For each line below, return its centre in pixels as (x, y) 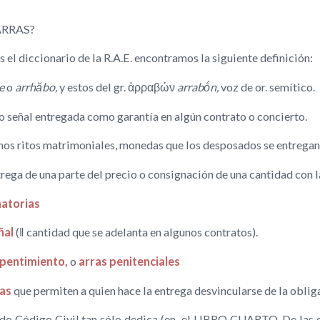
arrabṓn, (198, 87)
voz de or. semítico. (267, 87)
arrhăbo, (36, 87)
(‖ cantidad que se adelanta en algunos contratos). (136, 232)
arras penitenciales (128, 261)
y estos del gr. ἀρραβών (117, 87)
